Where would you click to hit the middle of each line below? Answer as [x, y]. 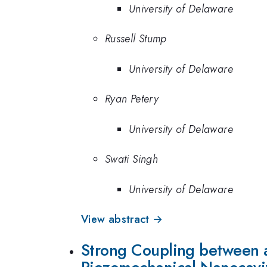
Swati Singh [131, 159]
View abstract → [122, 220]
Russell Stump [136, 39]
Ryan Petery [132, 99]
